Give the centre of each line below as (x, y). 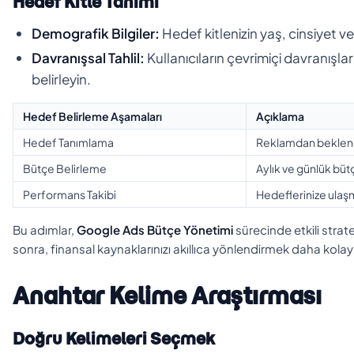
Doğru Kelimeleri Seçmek (114, 338)
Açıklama (280, 116)
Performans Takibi (70, 194)
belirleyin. (61, 79)
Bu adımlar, (45, 229)
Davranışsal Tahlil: (88, 57)
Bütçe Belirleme (65, 168)
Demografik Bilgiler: (96, 33)
